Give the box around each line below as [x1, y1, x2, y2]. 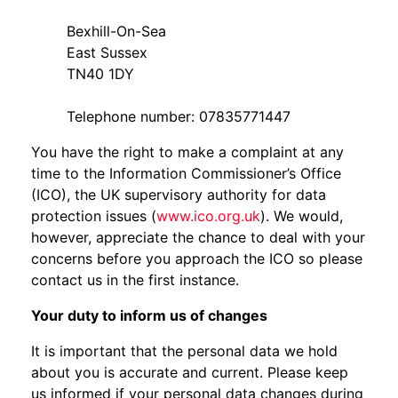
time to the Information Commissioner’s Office [31, 164, 341, 182]
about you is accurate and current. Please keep [31, 363, 348, 381]
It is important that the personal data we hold [31, 342, 338, 360]
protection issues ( [31, 207, 156, 225]
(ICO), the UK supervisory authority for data [31, 186, 326, 203]
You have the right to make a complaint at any [31, 143, 344, 161]
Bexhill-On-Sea [67, 22, 166, 40]
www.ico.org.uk [156, 207, 260, 225]
